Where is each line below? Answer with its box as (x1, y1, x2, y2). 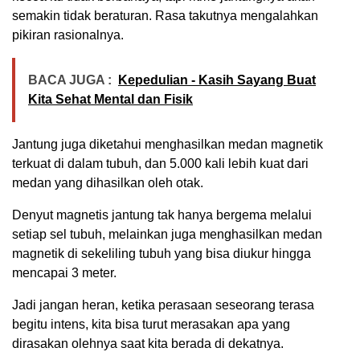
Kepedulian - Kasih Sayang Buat (118, 73, 316, 88)
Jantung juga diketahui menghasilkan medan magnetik (12, 137, 323, 152)
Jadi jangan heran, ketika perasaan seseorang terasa (12, 298, 314, 313)
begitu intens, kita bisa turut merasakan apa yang (12, 317, 290, 332)
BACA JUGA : (28, 73, 112, 88)
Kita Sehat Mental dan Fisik (28, 92, 193, 107)
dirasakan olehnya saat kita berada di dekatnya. (12, 337, 284, 351)
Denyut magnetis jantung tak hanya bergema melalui (12, 208, 312, 223)
